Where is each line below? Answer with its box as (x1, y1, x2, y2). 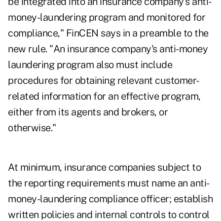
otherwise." (8, 122, 56, 134)
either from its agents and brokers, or (8, 106, 168, 118)
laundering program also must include (8, 59, 172, 71)
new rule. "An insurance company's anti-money (8, 43, 208, 55)
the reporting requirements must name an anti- (8, 177, 210, 189)
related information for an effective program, (8, 90, 201, 103)
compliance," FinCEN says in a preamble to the (8, 27, 209, 39)
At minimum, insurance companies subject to (8, 161, 201, 174)
